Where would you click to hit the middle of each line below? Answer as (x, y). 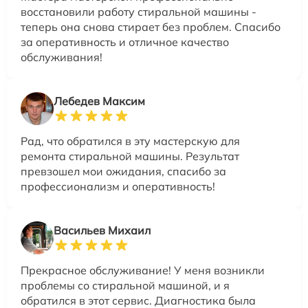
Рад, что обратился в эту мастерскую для (130, 141)
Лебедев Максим (99, 101)
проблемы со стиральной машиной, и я (125, 285)
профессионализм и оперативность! (118, 186)
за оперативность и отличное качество (125, 42)
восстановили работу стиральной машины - (139, 11)
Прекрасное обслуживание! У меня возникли (143, 270)
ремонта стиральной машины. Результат (130, 156)
